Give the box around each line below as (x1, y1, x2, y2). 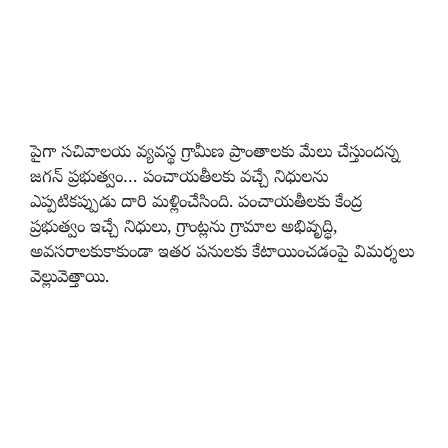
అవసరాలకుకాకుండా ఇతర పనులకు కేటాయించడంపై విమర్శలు (30, 242, 414, 266)
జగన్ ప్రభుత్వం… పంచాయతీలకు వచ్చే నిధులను (30, 167, 328, 191)
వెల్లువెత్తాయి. (30, 267, 109, 291)
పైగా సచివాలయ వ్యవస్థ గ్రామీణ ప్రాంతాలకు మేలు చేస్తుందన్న (30, 142, 399, 166)
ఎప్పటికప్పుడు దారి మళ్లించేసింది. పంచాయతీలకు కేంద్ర (30, 192, 362, 216)
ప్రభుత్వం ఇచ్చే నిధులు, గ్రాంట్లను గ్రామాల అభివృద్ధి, (30, 217, 337, 241)
